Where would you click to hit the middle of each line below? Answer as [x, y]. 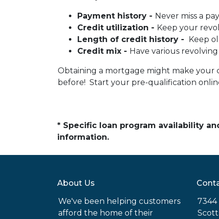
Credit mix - [103, 51]
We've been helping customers [119, 201]
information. [83, 137]
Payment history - [116, 16]
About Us [76, 183]
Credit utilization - [117, 28]
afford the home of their [106, 213]
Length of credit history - [132, 39]
